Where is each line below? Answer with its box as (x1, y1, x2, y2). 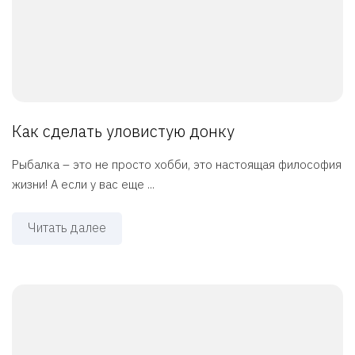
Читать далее (28, 219, 106, 236)
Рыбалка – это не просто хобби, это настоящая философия (12, 157, 342, 173)
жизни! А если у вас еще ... (12, 177, 155, 193)
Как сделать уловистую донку (12, 120, 235, 143)
